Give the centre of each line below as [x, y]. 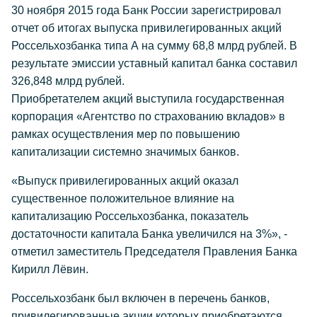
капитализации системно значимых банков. [125, 152]
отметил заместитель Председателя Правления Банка [154, 252]
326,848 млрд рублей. [68, 81]
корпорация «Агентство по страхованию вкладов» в [148, 116]
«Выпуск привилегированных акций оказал [125, 181]
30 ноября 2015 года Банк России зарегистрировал [146, 10]
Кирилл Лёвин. [50, 269]
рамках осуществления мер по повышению [126, 134]
